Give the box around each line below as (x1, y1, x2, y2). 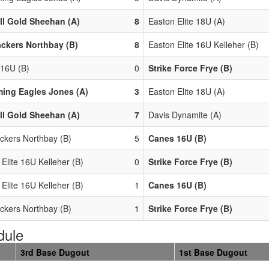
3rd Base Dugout (20, 246, 89, 258)
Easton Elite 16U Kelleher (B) (148, 38, 259, 50)
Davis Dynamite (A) (148, 108, 222, 121)
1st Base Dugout (179, 246, 247, 258)
